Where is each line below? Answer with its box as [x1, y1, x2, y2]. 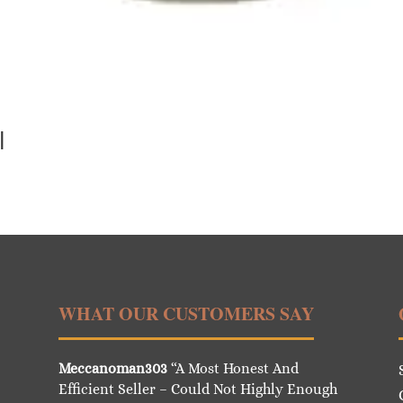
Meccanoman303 [58, 359, 167, 377]
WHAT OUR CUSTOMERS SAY [58, 300, 314, 327]
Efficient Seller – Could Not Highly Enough [58, 380, 337, 398]
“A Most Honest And [166, 359, 299, 377]
